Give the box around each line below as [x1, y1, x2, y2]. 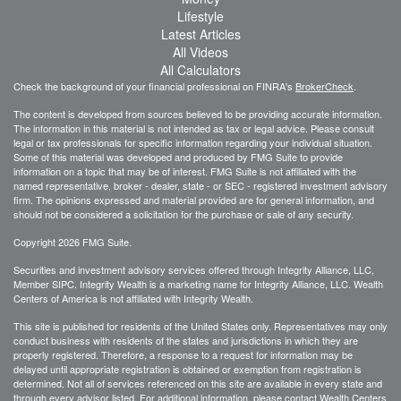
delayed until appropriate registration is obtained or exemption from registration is [13, 361, 362, 376]
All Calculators [160, 60, 241, 79]
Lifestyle [177, 6, 224, 25]
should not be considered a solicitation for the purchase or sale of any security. [13, 206, 354, 221]
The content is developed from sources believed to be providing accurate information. [13, 106, 382, 121]
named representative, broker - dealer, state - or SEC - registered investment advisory [13, 177, 388, 192]
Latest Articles [160, 24, 241, 43]
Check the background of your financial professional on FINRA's [13, 78, 295, 93]
